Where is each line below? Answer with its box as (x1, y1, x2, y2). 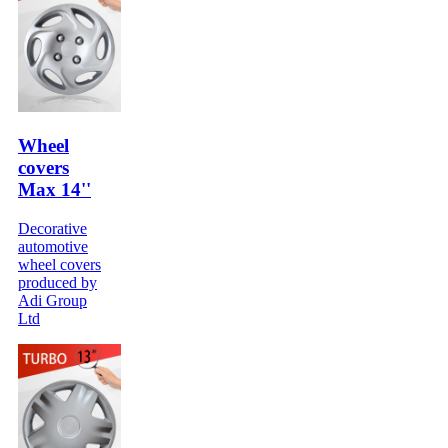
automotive (18, 237, 88, 255)
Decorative (18, 219, 87, 237)
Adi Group (18, 291, 87, 309)
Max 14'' (18, 178, 91, 200)
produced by (18, 273, 97, 291)
